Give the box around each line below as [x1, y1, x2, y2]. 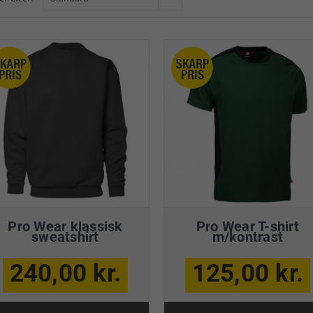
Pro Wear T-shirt [196, 217, 299, 235]
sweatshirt [31, 228, 99, 245]
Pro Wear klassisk [8, 217, 123, 235]
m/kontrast [212, 228, 284, 245]
